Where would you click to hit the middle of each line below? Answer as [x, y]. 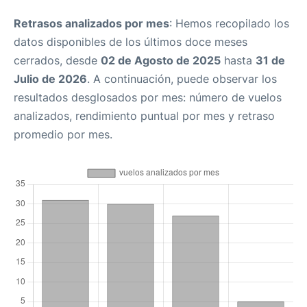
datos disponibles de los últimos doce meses [131, 42]
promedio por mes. [63, 134]
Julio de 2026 [50, 79]
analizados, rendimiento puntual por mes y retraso [144, 116]
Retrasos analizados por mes [91, 23]
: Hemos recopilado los [229, 23]
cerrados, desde [57, 60]
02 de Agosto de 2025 [161, 60]
